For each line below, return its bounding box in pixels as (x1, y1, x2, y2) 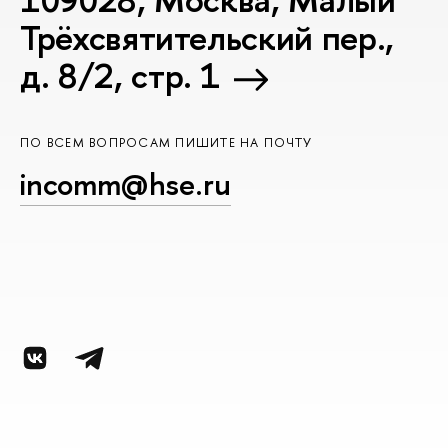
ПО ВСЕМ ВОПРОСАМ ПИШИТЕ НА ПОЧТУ (20, 133, 313, 151)
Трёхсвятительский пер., (20, 14, 394, 62)
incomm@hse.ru (20, 163, 231, 206)
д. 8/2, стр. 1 (20, 52, 221, 100)
